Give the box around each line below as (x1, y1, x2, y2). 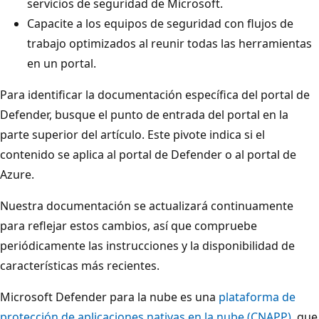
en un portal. (27, 55, 96, 71)
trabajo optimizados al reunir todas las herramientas (27, 35, 312, 51)
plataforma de (219, 288, 296, 305)
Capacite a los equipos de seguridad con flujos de (27, 15, 293, 31)
